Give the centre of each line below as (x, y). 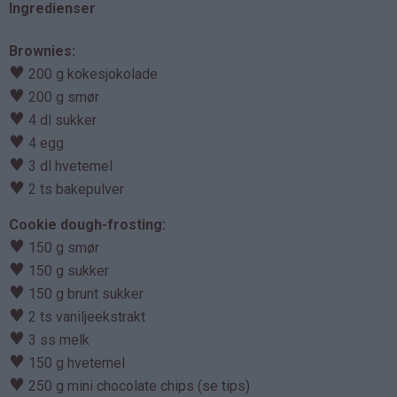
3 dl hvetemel (69, 166)
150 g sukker (67, 270)
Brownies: (42, 51)
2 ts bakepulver (74, 189)
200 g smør (62, 97)
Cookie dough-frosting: (87, 224)
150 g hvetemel (75, 362)
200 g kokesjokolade (91, 74)
